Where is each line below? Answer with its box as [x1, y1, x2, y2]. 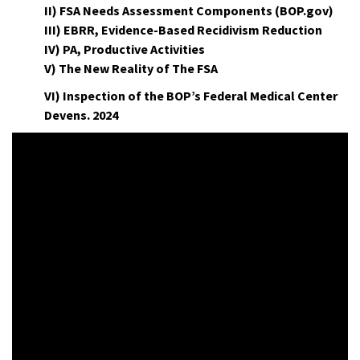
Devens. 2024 [44, 107, 118, 124]
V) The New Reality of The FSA [44, 60, 218, 77]
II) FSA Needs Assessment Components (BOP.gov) [44, 2, 333, 19]
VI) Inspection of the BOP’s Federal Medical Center [44, 88, 337, 104]
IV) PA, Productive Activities [44, 41, 205, 58]
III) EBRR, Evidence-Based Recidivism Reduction [44, 22, 325, 39]
